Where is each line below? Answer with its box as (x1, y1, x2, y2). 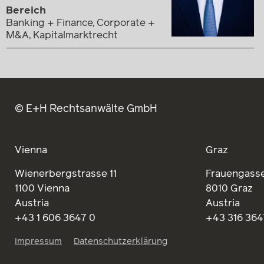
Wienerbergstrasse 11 (15, 169, 117, 179)
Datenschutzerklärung (74, 237, 167, 246)
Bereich (6, 5, 46, 16)
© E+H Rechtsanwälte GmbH (15, 103, 157, 114)
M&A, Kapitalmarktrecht (6, 30, 118, 41)
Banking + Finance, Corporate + (6, 18, 155, 28)
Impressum (15, 237, 62, 246)
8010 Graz (205, 183, 253, 194)
